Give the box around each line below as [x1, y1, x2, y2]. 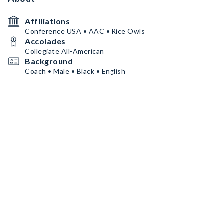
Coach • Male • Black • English [25, 67, 125, 75]
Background [25, 56, 73, 66]
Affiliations [25, 16, 70, 26]
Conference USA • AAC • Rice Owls [25, 27, 145, 35]
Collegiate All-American [25, 47, 104, 55]
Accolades [25, 36, 66, 46]
